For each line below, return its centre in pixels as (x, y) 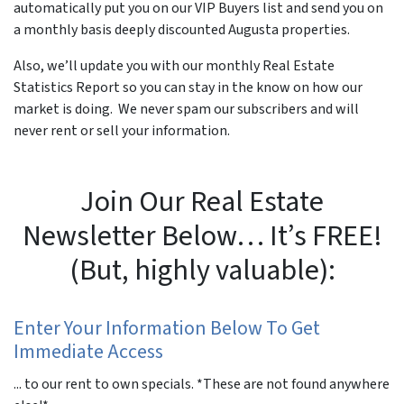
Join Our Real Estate (202, 202)
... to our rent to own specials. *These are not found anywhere (202, 384)
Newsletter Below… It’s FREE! (202, 236)
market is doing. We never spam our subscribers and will (186, 109)
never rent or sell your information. (122, 131)
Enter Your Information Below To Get (167, 328)
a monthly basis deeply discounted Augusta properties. (182, 30)
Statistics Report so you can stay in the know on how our (188, 87)
